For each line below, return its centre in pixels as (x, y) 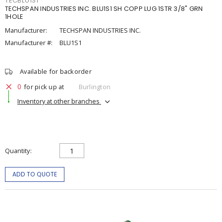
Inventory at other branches (59, 101)
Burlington (94, 86)
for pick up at (44, 86)
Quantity (17, 151)
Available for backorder (56, 71)
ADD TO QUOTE (35, 174)
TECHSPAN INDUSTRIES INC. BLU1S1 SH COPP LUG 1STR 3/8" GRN (104, 9)
